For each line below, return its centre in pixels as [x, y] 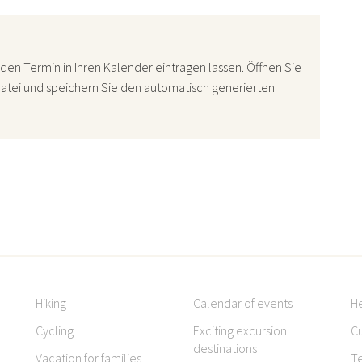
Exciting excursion [240, 330]
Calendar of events [243, 303]
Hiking [51, 303]
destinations [225, 348]
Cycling [55, 330]
